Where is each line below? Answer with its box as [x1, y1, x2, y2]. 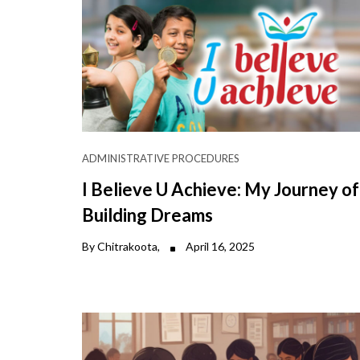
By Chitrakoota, [82, 239, 162, 253]
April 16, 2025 [183, 239, 255, 253]
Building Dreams [82, 203, 213, 226]
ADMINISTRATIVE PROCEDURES [82, 151, 239, 165]
